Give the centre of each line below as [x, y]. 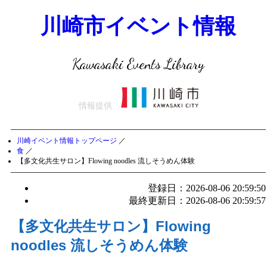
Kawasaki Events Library [138, 64]
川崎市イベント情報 [138, 26]
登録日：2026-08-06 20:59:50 [207, 188]
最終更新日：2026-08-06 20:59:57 [197, 201]
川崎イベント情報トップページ [67, 141]
